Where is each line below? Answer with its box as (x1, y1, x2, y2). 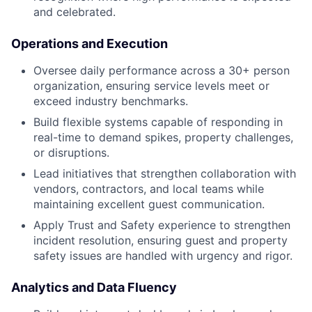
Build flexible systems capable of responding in (33, 114, 283, 129)
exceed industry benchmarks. (33, 93, 188, 108)
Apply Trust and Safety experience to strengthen (33, 217, 290, 232)
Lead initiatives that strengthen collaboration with (33, 166, 296, 180)
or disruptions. (33, 145, 109, 159)
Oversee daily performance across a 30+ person (33, 63, 290, 77)
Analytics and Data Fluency (11, 279, 177, 295)
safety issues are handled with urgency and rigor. (33, 248, 292, 263)
